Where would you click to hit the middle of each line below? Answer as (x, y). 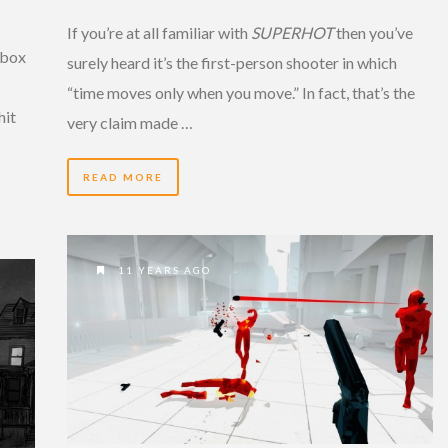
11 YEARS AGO (162, 269)
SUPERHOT (292, 32)
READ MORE (123, 176)
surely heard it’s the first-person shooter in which (232, 62)
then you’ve (373, 32)
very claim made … (130, 122)
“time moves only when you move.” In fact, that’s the (241, 92)
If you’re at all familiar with (159, 32)
